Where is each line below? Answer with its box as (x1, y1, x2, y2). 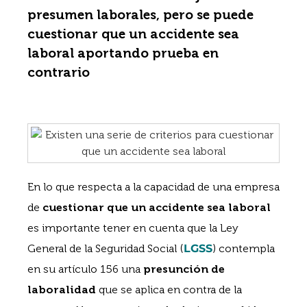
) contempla (212, 242, 275, 255)
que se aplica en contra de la (96, 283, 242, 296)
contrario (27, 64, 90, 80)
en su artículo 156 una (27, 262, 143, 275)
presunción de (143, 262, 225, 275)
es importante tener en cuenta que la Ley (27, 221, 238, 234)
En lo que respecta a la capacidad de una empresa (27, 180, 280, 193)
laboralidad (27, 283, 96, 296)
